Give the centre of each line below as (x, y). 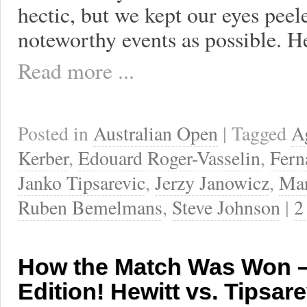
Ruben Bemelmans (90, 207)
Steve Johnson (226, 207)
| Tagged (257, 133)
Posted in (56, 133)
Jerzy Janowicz (212, 183)
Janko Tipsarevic (82, 183)
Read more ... (76, 70)
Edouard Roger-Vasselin (169, 158)
